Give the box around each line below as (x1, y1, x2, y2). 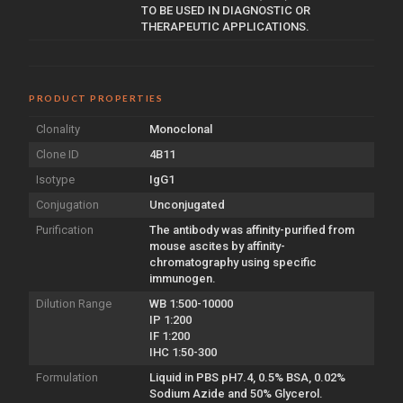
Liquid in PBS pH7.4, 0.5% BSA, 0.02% (149, 370, 345, 384)
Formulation (36, 370, 98, 384)
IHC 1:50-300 (149, 345, 217, 359)
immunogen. (149, 271, 216, 285)
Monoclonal (149, 121, 212, 136)
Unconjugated (149, 197, 225, 211)
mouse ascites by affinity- (149, 238, 285, 253)
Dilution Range (36, 296, 112, 310)
